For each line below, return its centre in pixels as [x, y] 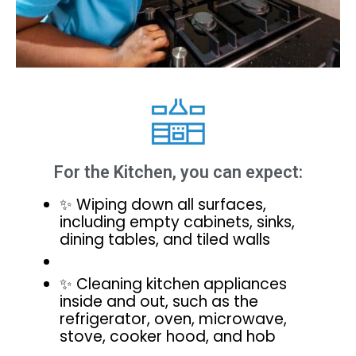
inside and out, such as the [159, 302]
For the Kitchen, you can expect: [178, 172]
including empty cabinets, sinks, [177, 222]
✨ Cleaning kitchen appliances [173, 284]
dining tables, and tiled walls [165, 240]
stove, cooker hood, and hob [168, 337]
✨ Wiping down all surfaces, [163, 205]
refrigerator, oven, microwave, [173, 319]
